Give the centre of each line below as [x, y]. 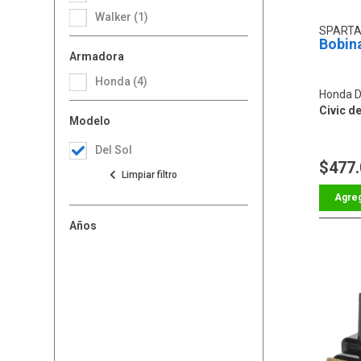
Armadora [97, 56]
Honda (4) [126, 81]
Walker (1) [127, 17]
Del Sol [114, 149]
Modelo [90, 120]
